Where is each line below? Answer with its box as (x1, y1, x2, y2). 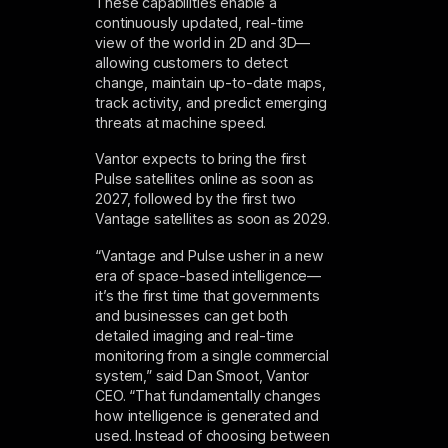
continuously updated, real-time (95, 13, 305, 31)
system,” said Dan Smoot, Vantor (95, 366, 310, 384)
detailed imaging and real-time (95, 326, 294, 344)
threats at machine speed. (95, 113, 267, 131)
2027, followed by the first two (95, 190, 297, 208)
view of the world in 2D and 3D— (95, 33, 311, 51)
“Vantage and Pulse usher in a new (95, 246, 324, 264)
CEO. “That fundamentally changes (95, 386, 322, 404)
